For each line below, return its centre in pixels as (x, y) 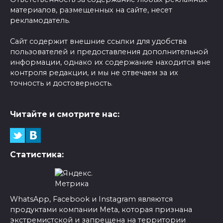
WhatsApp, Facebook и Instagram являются (91, 199)
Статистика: (37, 155)
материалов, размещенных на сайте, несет (91, 10)
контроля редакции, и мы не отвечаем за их (94, 73)
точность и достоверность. (61, 83)
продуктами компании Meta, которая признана (101, 210)
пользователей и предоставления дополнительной (109, 52)
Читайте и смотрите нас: (65, 114)
